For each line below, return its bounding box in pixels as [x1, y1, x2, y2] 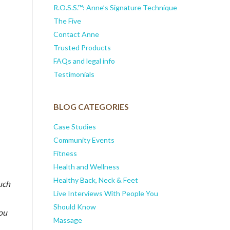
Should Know [53, 202, 96, 212]
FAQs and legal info [53, 56, 115, 65]
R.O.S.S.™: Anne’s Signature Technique [53, 3, 177, 12]
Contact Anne [53, 29, 99, 39]
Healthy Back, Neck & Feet [53, 176, 138, 185]
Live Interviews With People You [53, 189, 158, 198]
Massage [53, 216, 82, 225]
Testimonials [53, 69, 94, 79]
